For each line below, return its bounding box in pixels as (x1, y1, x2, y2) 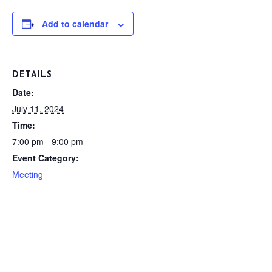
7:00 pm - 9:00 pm (12, 135, 83, 148)
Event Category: (12, 152, 79, 165)
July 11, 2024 (12, 103, 64, 115)
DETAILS (12, 70, 52, 80)
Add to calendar (42, 18, 108, 30)
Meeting (12, 168, 43, 181)
